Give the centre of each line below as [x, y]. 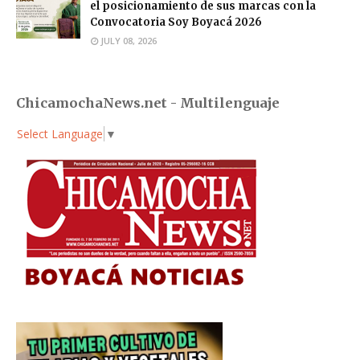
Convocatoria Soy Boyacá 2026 [176, 22]
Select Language [60, 133]
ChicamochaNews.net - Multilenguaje [148, 103]
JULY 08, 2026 [129, 41]
